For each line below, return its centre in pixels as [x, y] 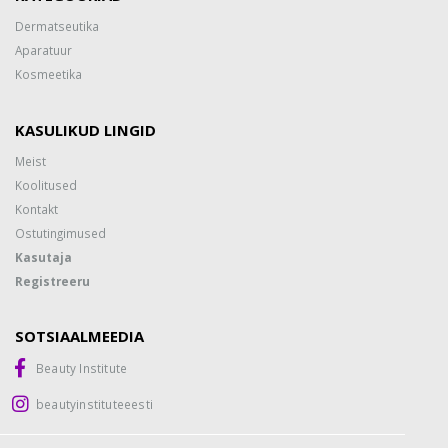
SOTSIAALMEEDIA [79, 335]
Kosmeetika [48, 73]
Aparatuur [43, 49]
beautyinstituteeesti [94, 403]
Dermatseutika [57, 25]
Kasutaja [43, 256]
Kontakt [36, 208]
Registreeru [52, 280]
